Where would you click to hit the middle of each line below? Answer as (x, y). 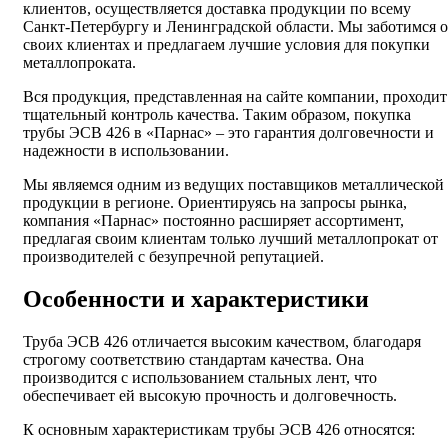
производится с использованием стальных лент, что (200, 378)
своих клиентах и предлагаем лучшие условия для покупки (226, 45)
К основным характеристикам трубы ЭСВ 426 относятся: (219, 430)
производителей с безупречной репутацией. (173, 257)
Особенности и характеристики (196, 299)
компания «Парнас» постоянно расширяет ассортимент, (213, 221)
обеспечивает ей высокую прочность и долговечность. (210, 396)
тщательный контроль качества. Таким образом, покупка (217, 115)
